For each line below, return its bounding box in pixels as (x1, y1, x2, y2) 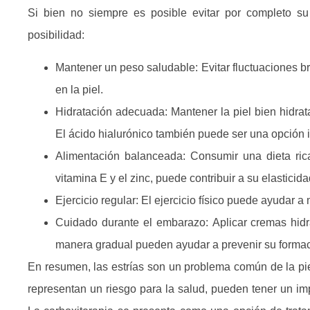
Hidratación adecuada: (55, 105, 171, 118)
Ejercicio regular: (55, 194, 141, 206)
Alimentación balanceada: (55, 149, 186, 162)
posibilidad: (28, 29, 84, 42)
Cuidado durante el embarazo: (55, 216, 212, 228)
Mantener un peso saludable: (55, 61, 201, 73)
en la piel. (55, 83, 103, 95)
